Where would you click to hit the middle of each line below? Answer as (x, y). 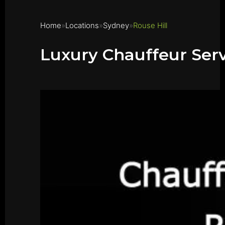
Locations (82, 25)
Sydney (116, 25)
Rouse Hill (150, 25)
